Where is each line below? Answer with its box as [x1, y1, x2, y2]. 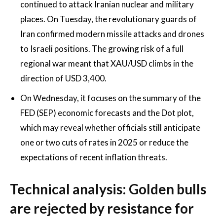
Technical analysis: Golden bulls [10, 181, 206, 197]
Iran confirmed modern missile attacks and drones [20, 29, 204, 39]
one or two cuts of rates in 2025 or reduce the [20, 137, 188, 147]
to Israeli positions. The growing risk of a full [20, 43, 184, 54]
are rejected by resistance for [10, 200, 194, 217]
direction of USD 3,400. [20, 73, 107, 83]
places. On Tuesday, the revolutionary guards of [20, 14, 197, 24]
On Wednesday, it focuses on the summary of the [20, 93, 201, 103]
